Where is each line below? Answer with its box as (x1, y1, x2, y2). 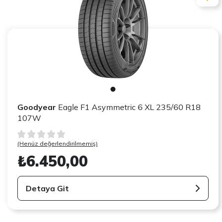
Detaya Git (26, 183, 69, 193)
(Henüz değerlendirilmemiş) (17, 139, 98, 147)
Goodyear (17, 102, 56, 112)
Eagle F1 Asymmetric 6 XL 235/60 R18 (56, 102, 201, 112)
